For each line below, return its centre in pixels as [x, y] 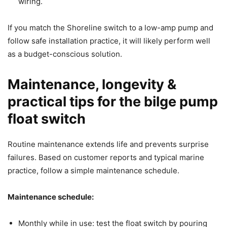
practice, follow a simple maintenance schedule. [93, 170]
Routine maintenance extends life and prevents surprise [108, 144]
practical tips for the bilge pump [113, 101]
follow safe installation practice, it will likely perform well [109, 41]
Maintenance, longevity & [92, 84]
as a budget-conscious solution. [65, 54]
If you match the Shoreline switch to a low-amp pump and [110, 27]
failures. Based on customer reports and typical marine [106, 157]
